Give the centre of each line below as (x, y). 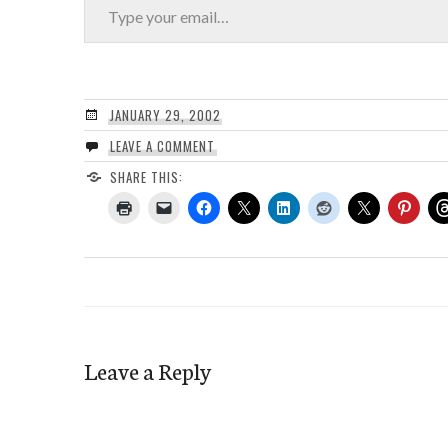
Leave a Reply (147, 369)
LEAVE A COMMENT (162, 145)
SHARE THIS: (146, 176)
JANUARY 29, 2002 (165, 114)
